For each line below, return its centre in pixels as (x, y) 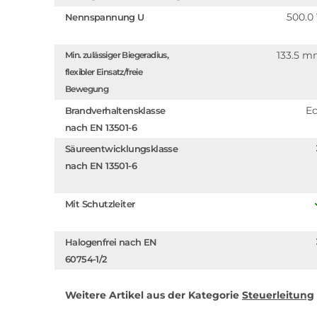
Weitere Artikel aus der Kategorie (154, 295)
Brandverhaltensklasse (115, 110)
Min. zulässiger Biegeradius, (117, 55)
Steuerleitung (278, 295)
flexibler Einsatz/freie (104, 72)
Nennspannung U (105, 17)
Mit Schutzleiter (100, 204)
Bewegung (87, 89)
